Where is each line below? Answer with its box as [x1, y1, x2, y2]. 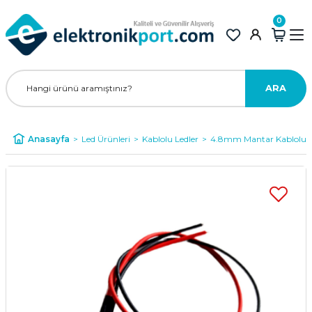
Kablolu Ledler [142, 133, 198, 144]
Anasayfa [28, 133, 70, 144]
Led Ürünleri [81, 133, 130, 144]
